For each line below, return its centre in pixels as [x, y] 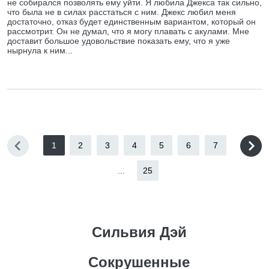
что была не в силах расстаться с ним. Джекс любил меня [122, 12]
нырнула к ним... [40, 50]
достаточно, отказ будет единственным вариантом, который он [131, 22]
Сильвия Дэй [139, 232]
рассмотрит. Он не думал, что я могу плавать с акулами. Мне [128, 31]
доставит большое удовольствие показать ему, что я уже [119, 41]
